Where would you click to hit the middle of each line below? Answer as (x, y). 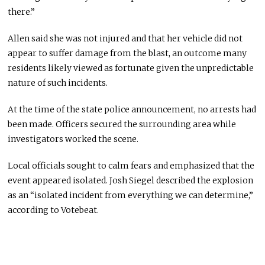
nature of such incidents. (58, 83)
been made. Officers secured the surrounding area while (122, 125)
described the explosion (204, 181)
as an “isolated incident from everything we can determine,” (131, 195)
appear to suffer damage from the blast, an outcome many (127, 54)
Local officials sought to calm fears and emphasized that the (131, 166)
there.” (22, 12)
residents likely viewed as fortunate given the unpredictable (131, 68)
